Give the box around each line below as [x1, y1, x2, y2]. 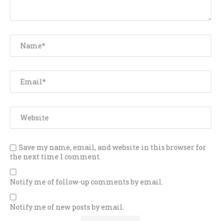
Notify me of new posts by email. [10, 202, 124, 212]
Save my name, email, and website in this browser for [19, 143, 206, 152]
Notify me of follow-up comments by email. [10, 177, 163, 187]
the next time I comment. [10, 152, 101, 162]
